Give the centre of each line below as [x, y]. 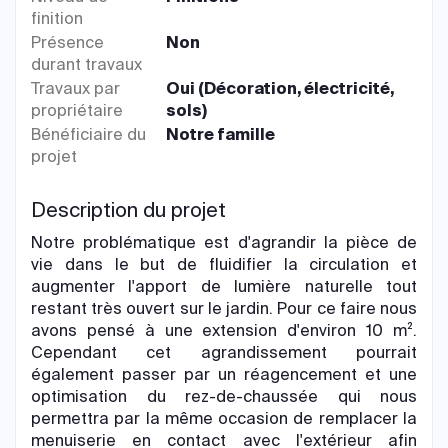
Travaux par [75, 88]
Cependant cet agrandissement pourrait [224, 352]
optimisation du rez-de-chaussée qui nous [224, 396]
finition [57, 18]
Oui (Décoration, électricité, [280, 88]
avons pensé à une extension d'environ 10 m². [224, 330]
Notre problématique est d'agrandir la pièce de [224, 242]
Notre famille [221, 134]
